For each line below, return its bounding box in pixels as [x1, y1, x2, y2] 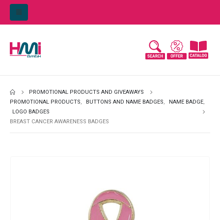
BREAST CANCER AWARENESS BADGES [10, 118, 109, 125]
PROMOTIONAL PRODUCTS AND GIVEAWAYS [29, 89, 144, 96]
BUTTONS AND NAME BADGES [86, 99, 164, 106]
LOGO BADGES [12, 109, 50, 115]
